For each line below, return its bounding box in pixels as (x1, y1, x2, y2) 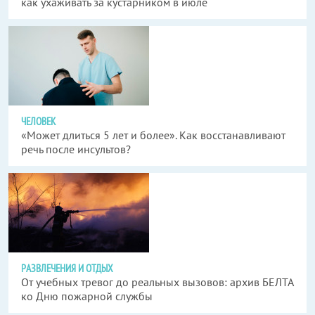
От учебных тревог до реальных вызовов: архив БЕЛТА (21, 275, 293, 290)
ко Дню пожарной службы (21, 289, 153, 304)
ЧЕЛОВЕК (21, 115, 56, 129)
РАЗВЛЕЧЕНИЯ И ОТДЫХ (21, 262, 113, 276)
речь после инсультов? (21, 142, 131, 157)
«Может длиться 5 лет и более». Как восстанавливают (21, 128, 285, 143)
